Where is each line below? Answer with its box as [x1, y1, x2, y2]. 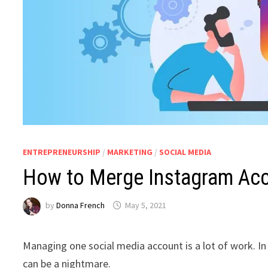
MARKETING [107, 147, 153, 157]
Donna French [56, 200, 105, 211]
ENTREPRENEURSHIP [23, 147, 101, 157]
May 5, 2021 [125, 200, 167, 211]
